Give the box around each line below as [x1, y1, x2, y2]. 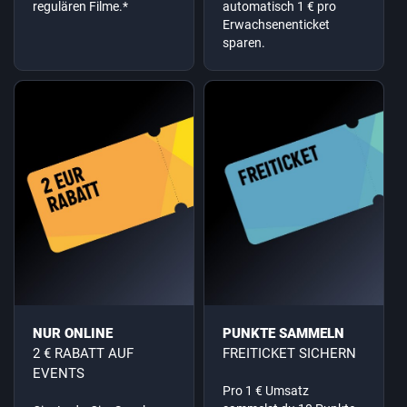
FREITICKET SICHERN [223, 344, 356, 362]
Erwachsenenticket [223, 17, 330, 33]
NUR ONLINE [33, 324, 113, 342]
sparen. [223, 35, 265, 51]
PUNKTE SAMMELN [223, 324, 344, 342]
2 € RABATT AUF [33, 344, 134, 362]
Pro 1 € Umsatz [223, 382, 309, 398]
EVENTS [33, 364, 84, 382]
